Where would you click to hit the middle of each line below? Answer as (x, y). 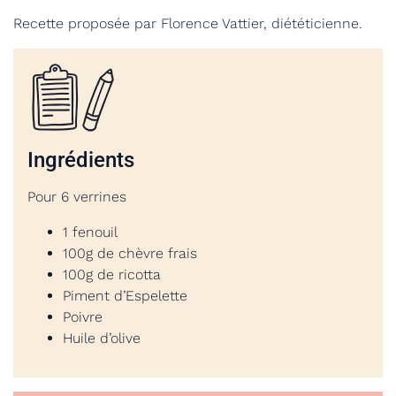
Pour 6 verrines (77, 197)
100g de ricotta (112, 274)
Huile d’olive (102, 338)
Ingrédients (81, 160)
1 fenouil (90, 232)
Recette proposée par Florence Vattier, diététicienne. (188, 23)
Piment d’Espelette (125, 296)
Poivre (83, 317)
